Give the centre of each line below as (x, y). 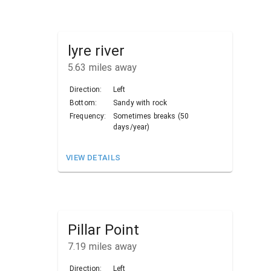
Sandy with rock (140, 103)
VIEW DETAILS (93, 158)
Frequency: (88, 116)
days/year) (132, 127)
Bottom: (83, 103)
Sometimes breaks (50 (151, 116)
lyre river (96, 51)
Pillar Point (103, 230)
